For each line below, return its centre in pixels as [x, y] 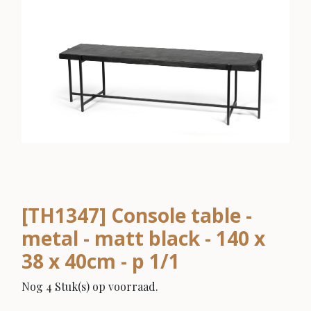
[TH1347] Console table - [137, 215]
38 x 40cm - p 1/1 [101, 261]
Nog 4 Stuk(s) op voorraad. [90, 286]
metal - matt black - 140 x [143, 238]
